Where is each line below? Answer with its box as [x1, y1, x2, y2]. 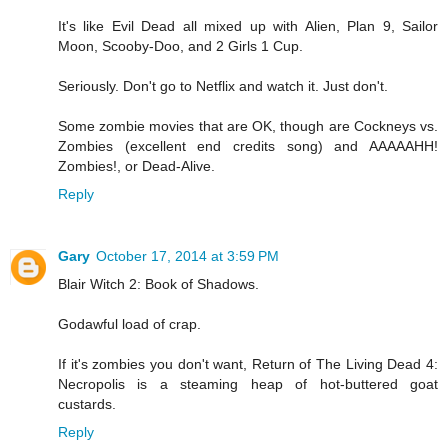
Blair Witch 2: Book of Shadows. [58, 276, 259, 293]
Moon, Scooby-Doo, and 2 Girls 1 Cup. [58, 38, 303, 55]
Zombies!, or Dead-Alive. [58, 158, 215, 175]
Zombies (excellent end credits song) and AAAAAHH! [58, 138, 438, 155]
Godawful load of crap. [58, 316, 201, 333]
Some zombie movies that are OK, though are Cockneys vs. [58, 118, 438, 135]
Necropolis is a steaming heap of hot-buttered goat [58, 376, 438, 393]
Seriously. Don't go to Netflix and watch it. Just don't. [58, 78, 388, 95]
